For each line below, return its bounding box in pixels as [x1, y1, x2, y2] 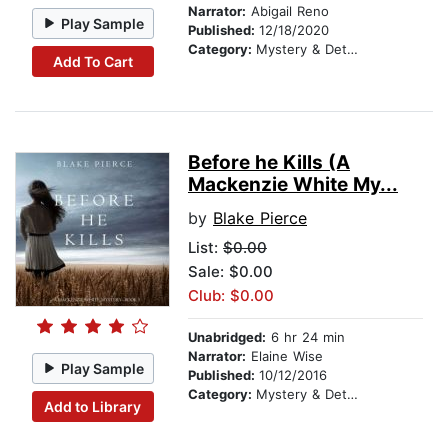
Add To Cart [52, 52, 133, 70]
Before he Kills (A [188, 151, 350, 175]
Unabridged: [188, 329, 266, 346]
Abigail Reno [246, 3, 329, 20]
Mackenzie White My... [188, 173, 398, 197]
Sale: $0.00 [188, 262, 273, 282]
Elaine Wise [246, 348, 323, 365]
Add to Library [44, 397, 141, 415]
